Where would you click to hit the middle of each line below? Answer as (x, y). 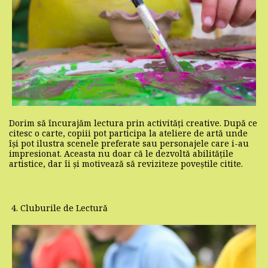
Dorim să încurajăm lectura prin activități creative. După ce (133, 123)
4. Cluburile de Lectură (58, 208)
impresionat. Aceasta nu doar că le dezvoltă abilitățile (121, 153)
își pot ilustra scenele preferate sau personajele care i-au (129, 143)
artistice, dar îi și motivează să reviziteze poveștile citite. (126, 163)
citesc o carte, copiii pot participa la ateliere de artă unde (128, 133)
